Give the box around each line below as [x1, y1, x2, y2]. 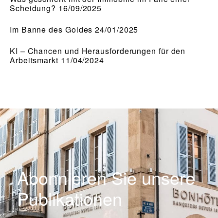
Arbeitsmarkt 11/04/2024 [10, 54, 104, 66]
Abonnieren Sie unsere [17, 165, 195, 190]
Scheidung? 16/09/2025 [10, 2, 102, 14]
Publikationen [17, 186, 122, 211]
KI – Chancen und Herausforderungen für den [10, 45, 186, 57]
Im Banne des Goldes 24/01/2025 [10, 24, 139, 36]
